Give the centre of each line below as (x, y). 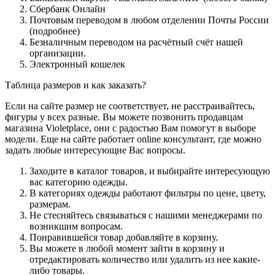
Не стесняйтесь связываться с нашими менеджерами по (146, 215)
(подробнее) (55, 31)
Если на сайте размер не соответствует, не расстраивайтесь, (130, 106)
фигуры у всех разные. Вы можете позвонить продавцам (124, 117)
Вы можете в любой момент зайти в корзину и (127, 249)
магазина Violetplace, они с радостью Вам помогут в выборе (130, 128)
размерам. (50, 204)
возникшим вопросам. (76, 227)
